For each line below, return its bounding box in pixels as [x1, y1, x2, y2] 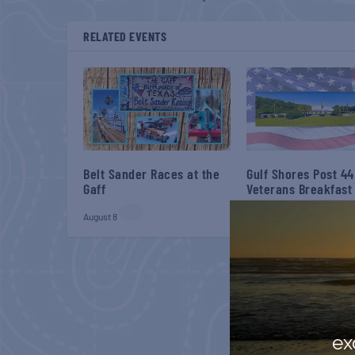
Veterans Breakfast [246, 179, 353, 197]
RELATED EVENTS [83, 28, 167, 44]
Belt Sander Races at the [83, 164, 220, 182]
